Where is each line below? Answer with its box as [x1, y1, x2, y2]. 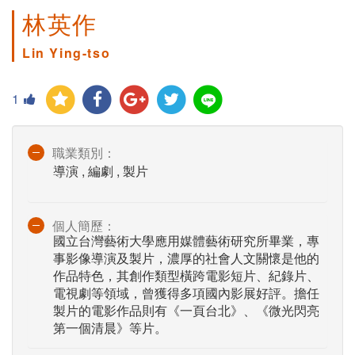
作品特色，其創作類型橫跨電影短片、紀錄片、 [53, 266, 319, 285]
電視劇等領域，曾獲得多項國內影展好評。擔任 [53, 284, 319, 303]
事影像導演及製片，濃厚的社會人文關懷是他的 [53, 249, 319, 268]
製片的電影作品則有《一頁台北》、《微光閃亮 [53, 301, 319, 320]
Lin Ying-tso [22, 44, 111, 63]
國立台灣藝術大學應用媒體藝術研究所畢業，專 [53, 231, 319, 250]
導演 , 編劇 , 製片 [53, 162, 148, 181]
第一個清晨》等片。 [53, 319, 167, 338]
